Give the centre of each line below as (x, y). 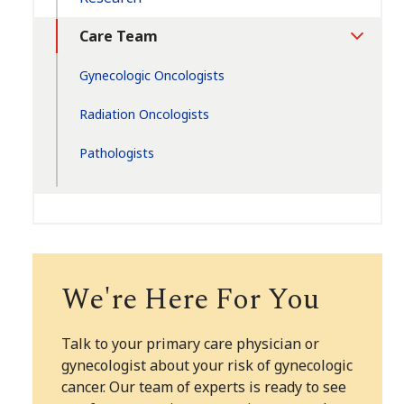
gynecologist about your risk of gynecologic (207, 366)
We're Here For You (190, 300)
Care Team (119, 37)
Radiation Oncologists (144, 115)
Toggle (371, 44)
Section (373, 62)
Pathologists (117, 153)
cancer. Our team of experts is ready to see (204, 387)
